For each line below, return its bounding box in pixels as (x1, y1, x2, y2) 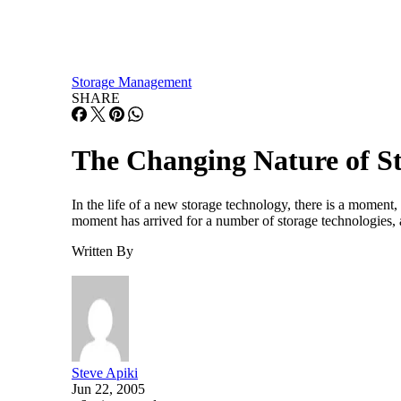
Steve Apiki (72, 364, 138, 380)
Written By (72, 243, 133, 259)
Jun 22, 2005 (72, 380, 145, 397)
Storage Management (72, 74, 192, 90)
